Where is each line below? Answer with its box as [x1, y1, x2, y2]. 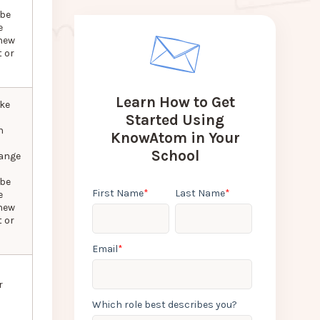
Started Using [126, 111, 225, 129]
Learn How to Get [115, 94, 235, 111]
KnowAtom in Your [110, 129, 240, 147]
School [151, 147, 199, 165]
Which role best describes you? [92, 299, 238, 311]
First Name [92, 187, 144, 200]
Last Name [175, 187, 226, 200]
